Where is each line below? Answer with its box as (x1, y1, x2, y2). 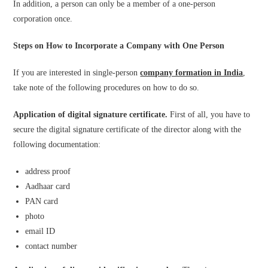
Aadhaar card (25, 182, 71, 191)
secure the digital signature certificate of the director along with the (13, 125, 242, 134)
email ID (25, 227, 56, 236)
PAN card (25, 197, 59, 206)
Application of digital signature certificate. (13, 110, 168, 119)
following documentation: (13, 140, 101, 149)
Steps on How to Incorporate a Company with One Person (13, 41, 225, 50)
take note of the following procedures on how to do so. (13, 83, 200, 92)
